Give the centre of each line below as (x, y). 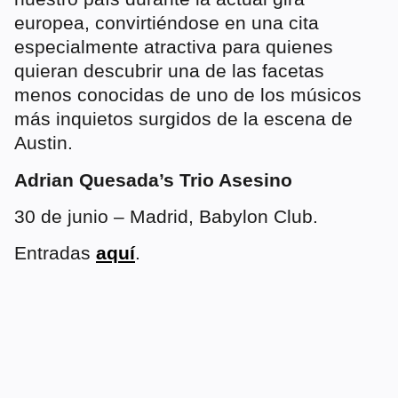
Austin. (44, 143)
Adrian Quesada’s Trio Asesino (153, 179)
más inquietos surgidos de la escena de (183, 119)
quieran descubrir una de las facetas (169, 71)
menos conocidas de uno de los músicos (188, 95)
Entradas (55, 253)
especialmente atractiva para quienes (174, 47)
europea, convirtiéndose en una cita (167, 23)
